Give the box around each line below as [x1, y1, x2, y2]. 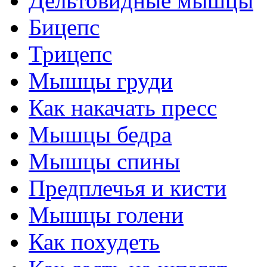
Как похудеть [29, 229, 160, 255]
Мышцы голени [29, 202, 184, 228]
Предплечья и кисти [29, 175, 226, 201]
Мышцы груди [29, 68, 173, 94]
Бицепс [29, 14, 100, 41]
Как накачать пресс [29, 95, 217, 121]
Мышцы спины [29, 148, 180, 175]
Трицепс [29, 41, 112, 67]
